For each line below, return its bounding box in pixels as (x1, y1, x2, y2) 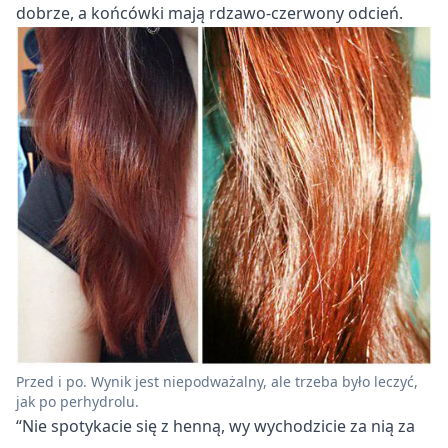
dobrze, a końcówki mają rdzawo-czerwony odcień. (16, 2, 403, 24)
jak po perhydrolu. (16, 391, 139, 411)
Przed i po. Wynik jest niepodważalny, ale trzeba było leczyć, (16, 371, 418, 391)
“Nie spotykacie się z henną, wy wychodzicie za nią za (16, 414, 415, 437)
